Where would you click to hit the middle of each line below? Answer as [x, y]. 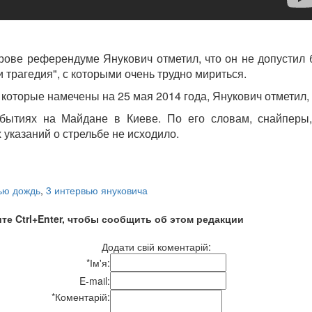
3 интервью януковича [97, 190]
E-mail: [95, 280]
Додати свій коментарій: [156, 246]
